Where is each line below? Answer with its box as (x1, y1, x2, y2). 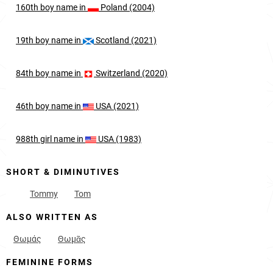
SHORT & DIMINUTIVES (6, 167, 120, 177)
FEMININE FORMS (6, 257, 93, 267)
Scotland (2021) (94, 35, 157, 45)
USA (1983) (96, 134, 141, 144)
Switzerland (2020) (94, 68, 168, 78)
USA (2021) (94, 101, 139, 111)
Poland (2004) (99, 2, 155, 12)
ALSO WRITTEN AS (6, 212, 98, 222)
